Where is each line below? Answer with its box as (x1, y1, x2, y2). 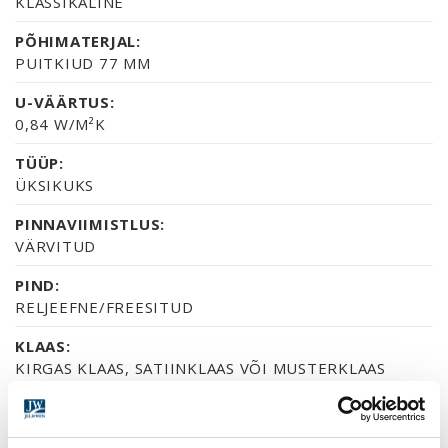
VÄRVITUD (15, 235, 96, 256)
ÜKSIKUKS (15, 174, 94, 195)
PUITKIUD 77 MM (15, 52, 151, 73)
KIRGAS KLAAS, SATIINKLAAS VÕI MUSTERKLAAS (15, 357, 386, 378)
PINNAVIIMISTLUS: (15, 213, 165, 234)
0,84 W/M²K (15, 113, 106, 134)
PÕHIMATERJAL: (15, 30, 141, 51)
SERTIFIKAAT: (15, 418, 122, 439)
